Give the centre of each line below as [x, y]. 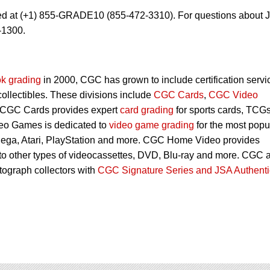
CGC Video [233, 95]
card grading [147, 110]
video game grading [152, 125]
